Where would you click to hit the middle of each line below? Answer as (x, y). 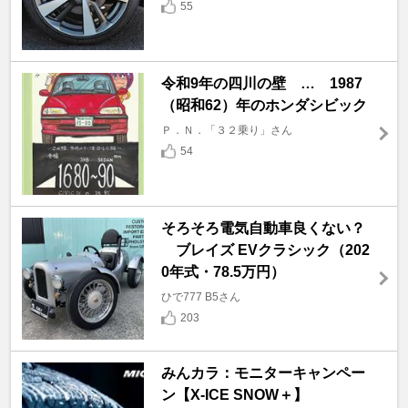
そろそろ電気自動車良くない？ (263, 228)
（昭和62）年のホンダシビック (264, 105)
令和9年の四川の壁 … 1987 (261, 83)
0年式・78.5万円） (223, 271)
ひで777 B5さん (200, 296)
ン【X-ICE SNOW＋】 (234, 394)
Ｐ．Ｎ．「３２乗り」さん (226, 130)
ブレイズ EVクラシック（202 (265, 250)
